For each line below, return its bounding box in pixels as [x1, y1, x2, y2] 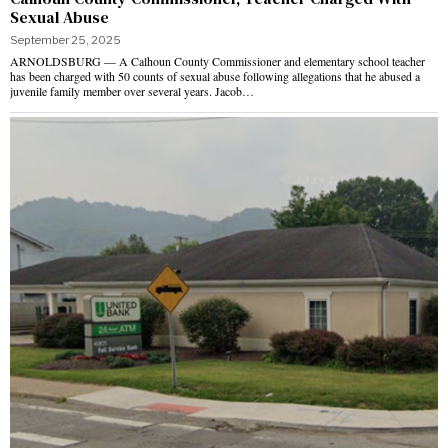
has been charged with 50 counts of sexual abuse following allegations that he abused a [10, 68, 420, 85]
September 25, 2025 [10, 33, 121, 48]
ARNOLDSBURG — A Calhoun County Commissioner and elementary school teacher [10, 53, 425, 70]
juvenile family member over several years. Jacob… [10, 83, 254, 100]
